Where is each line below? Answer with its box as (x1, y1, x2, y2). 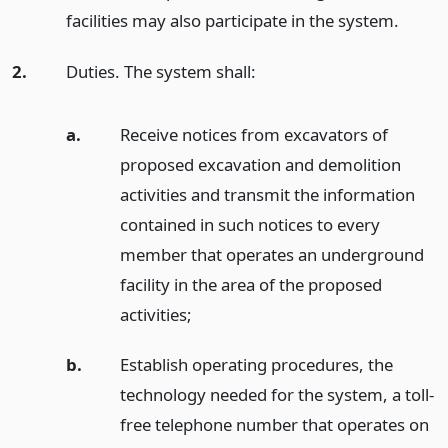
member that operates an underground (119, 242, 424, 266)
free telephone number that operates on (119, 413, 429, 437)
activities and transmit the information (119, 182, 415, 206)
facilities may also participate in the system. (65, 9, 399, 32)
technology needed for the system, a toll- (119, 383, 434, 407)
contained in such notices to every (119, 212, 380, 236)
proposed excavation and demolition (119, 152, 401, 176)
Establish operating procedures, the (119, 353, 393, 377)
